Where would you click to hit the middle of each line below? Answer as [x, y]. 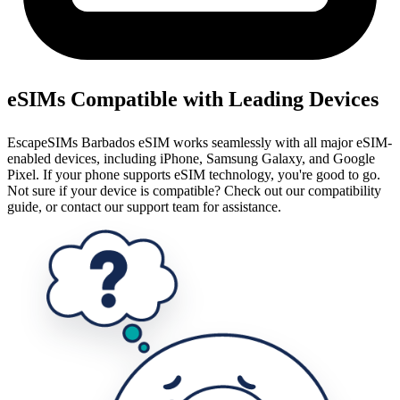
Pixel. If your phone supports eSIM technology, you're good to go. [194, 174]
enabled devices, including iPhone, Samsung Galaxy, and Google [191, 158]
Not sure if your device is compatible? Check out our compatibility [194, 190]
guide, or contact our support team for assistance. [144, 206]
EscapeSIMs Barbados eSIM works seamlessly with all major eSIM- [200, 142]
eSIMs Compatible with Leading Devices [193, 99]
